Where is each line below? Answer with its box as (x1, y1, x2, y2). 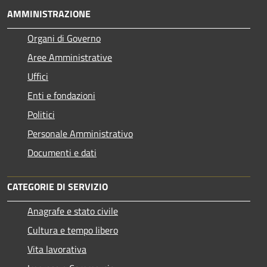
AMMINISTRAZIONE (7, 6, 91, 21)
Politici (27, 107, 55, 122)
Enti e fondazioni (27, 88, 95, 103)
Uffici (27, 69, 48, 83)
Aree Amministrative (27, 49, 112, 64)
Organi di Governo (27, 30, 101, 45)
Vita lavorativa (27, 241, 86, 256)
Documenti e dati (27, 145, 97, 160)
